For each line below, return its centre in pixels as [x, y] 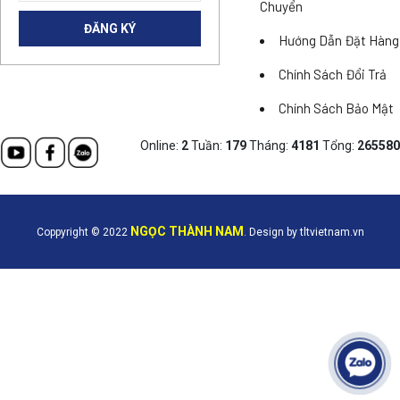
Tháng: [270, 146]
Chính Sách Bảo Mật [337, 108]
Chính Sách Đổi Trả [333, 74]
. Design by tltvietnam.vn [304, 232]
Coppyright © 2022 [83, 232]
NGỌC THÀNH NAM [187, 231]
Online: [161, 146]
